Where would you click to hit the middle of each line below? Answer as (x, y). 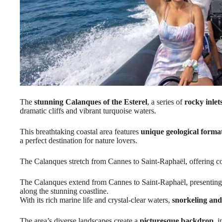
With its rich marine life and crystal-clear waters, (96, 200)
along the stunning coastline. (64, 191)
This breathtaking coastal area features (80, 131)
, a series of (166, 102)
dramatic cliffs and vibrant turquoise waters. (88, 111)
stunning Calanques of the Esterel (91, 102)
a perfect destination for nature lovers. (79, 140)
